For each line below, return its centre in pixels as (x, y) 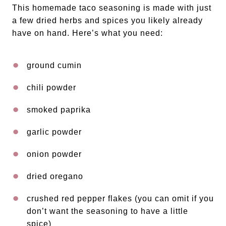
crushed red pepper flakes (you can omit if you (120, 199)
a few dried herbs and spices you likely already (107, 21)
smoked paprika (59, 110)
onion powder (54, 154)
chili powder (51, 88)
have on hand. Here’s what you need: (88, 33)
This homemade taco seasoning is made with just (112, 8)
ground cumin (54, 66)
